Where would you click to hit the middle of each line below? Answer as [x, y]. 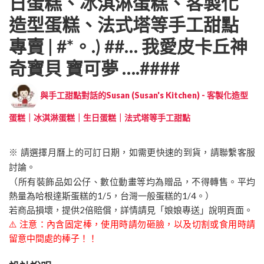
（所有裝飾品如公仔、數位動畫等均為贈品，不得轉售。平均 [132, 181]
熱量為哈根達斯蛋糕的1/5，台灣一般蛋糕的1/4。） [111, 195]
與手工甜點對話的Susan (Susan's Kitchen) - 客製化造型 [143, 95]
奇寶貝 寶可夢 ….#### [94, 67]
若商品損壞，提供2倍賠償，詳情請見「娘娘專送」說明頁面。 [131, 209]
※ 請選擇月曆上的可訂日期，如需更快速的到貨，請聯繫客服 [132, 152]
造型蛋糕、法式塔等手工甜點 [124, 24]
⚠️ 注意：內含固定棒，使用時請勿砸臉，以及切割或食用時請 [132, 224]
